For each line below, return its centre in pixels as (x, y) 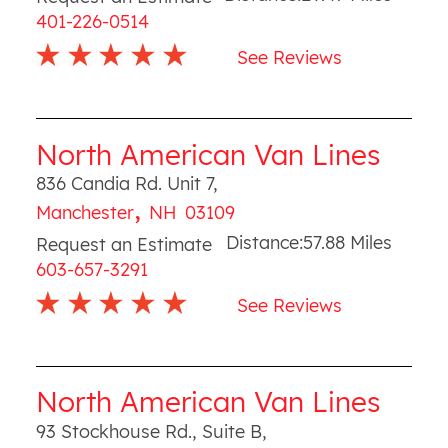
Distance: (265, 242)
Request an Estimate (123, 244)
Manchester (84, 212)
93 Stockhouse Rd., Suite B (148, 431)
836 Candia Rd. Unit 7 (124, 183)
